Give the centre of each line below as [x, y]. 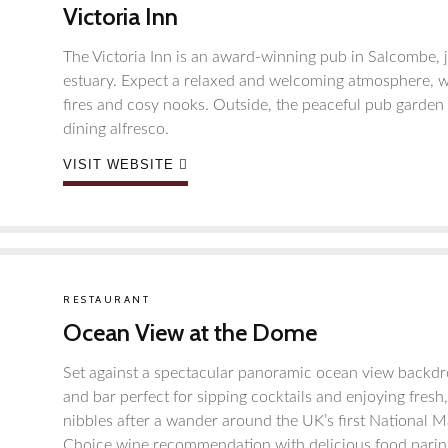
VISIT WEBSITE [118, 164]
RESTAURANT [106, 299]
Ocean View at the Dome [190, 332]
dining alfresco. [116, 129]
